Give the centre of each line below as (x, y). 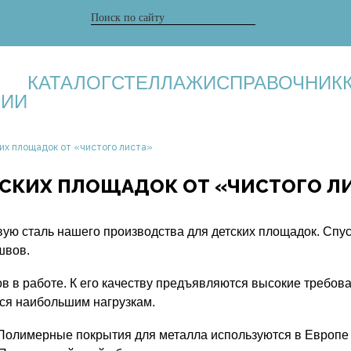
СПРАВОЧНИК (279, 83)
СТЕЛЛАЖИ (163, 83)
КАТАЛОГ (69, 83)
